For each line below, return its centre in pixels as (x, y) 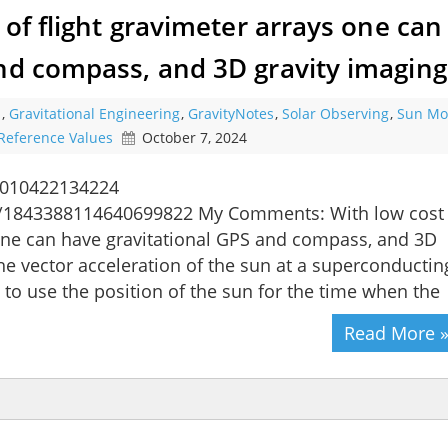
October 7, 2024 (194, 138)
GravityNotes (231, 114)
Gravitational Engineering (94, 114)
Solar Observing (335, 114)
